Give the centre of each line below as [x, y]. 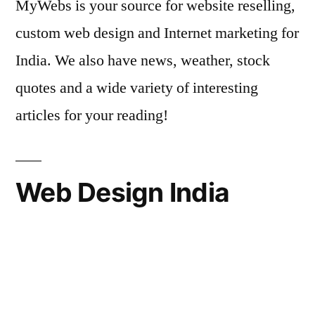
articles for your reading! [92, 115]
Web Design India [123, 192]
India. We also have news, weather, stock [143, 60]
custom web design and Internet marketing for [157, 33]
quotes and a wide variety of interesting [137, 88]
